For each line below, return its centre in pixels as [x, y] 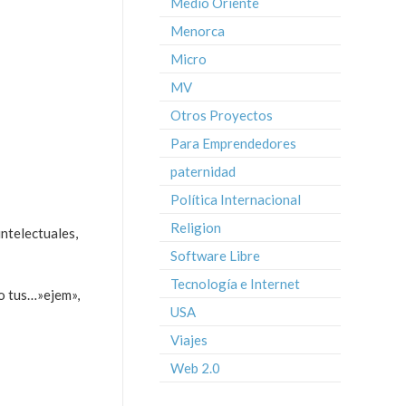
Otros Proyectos [222, 115]
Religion [196, 227]
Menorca [198, 31]
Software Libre [215, 256]
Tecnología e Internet [235, 284]
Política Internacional [236, 199]
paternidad [203, 171]
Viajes [189, 340]
